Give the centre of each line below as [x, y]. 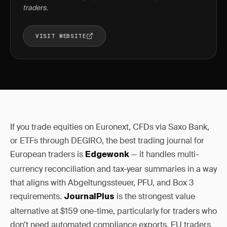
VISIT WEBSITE [61, 36]
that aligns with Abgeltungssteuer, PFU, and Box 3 [102, 183]
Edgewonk [107, 155]
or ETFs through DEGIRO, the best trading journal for [107, 141]
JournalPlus [89, 197]
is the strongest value [155, 196]
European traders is [48, 154]
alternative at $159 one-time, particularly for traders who [113, 211]
